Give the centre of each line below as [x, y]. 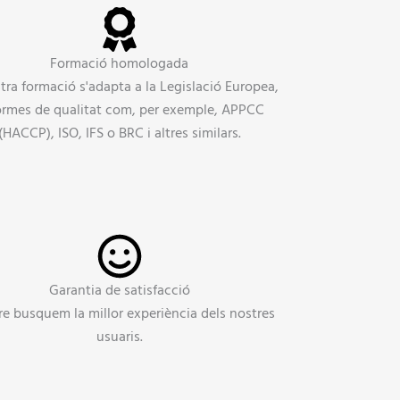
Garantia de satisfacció [119, 290]
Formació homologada [120, 63]
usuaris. [119, 336]
